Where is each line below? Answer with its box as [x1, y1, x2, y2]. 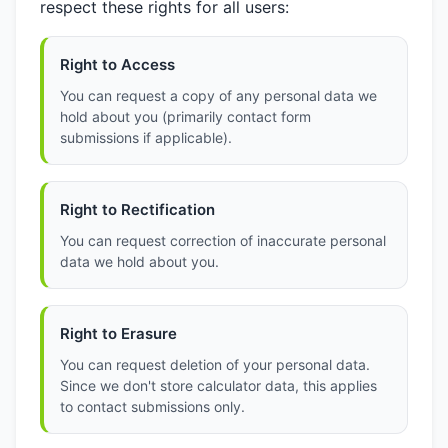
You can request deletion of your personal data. [60, 356, 370, 373]
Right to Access [60, 55, 175, 74]
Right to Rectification [60, 200, 215, 219]
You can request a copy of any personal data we [60, 87, 377, 104]
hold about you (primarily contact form [60, 108, 311, 125]
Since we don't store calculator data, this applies [60, 377, 377, 394]
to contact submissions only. [60, 398, 245, 415]
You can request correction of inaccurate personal [60, 232, 386, 249]
